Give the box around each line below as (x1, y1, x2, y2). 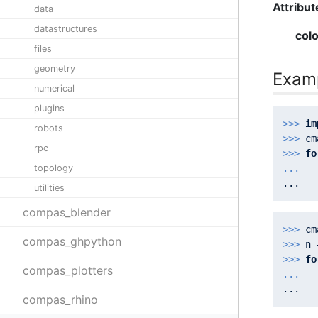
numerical (34, 83, 75, 94)
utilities (34, 182, 65, 193)
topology (34, 163, 73, 173)
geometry (34, 63, 75, 74)
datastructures (34, 23, 97, 34)
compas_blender (23, 205, 111, 219)
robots (34, 123, 63, 133)
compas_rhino (23, 292, 98, 307)
